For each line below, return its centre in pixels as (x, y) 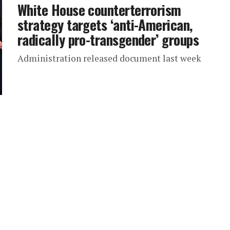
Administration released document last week (109, 58)
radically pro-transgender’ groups (108, 40)
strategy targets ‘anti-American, (105, 25)
